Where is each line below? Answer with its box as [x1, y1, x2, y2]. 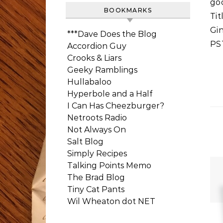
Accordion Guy [67, 41, 126, 51]
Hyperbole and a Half [67, 89, 152, 99]
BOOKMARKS [104, 6, 152, 14]
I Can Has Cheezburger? [67, 101, 164, 111]
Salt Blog [67, 137, 104, 146]
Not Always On [67, 125, 126, 134]
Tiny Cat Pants [67, 185, 124, 194]
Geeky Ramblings [67, 65, 137, 75]
